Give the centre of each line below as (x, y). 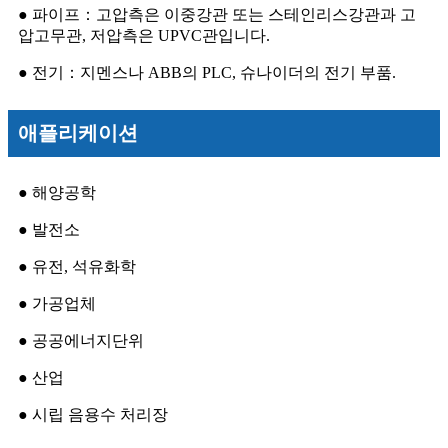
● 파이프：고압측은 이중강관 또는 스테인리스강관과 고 (217, 15)
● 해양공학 (57, 193)
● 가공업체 (57, 304)
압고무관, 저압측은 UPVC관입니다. (144, 36)
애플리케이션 (78, 133)
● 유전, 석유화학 (77, 267)
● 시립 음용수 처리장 (93, 415)
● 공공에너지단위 (81, 341)
